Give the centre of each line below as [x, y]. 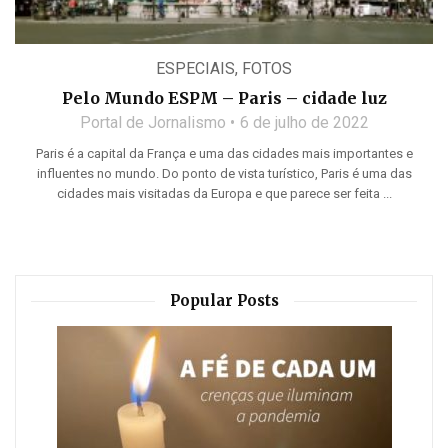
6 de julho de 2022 [304, 122]
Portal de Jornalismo [152, 122]
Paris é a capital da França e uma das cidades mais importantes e [224, 153]
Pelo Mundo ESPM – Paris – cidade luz [224, 97]
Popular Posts [224, 300]
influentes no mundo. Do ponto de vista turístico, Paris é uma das [224, 173]
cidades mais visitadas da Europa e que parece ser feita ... [224, 193]
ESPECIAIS [195, 68]
